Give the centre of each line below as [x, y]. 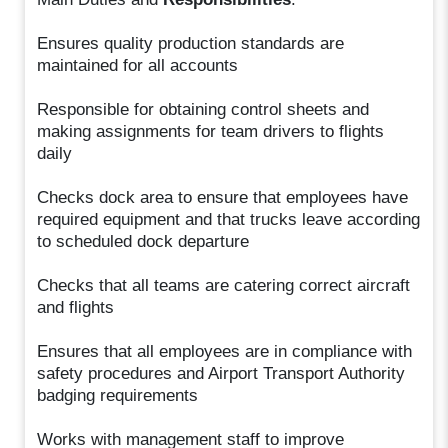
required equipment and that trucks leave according [229, 219]
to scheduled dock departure [143, 241]
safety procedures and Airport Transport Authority [221, 373]
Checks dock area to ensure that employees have [223, 197]
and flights [76, 307]
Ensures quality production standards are [191, 43]
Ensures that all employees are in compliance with [225, 351]
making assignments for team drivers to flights [211, 131]
